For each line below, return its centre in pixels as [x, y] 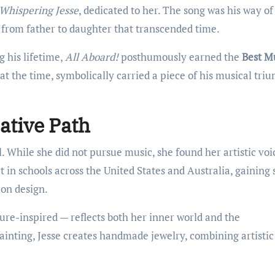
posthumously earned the [180, 56]
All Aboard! [92, 56]
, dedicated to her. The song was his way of [176, 10]
